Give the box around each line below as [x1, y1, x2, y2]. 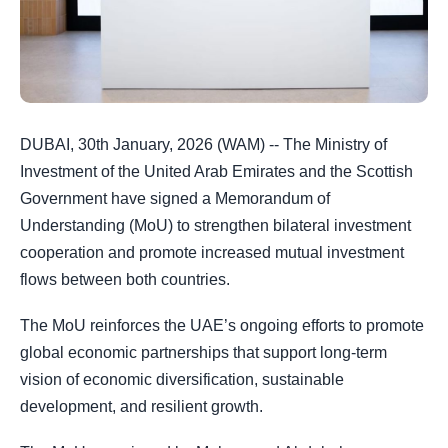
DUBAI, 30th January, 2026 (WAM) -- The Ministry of [20, 136, 387, 153]
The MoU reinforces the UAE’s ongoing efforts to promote [20, 317, 424, 335]
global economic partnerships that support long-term [20, 344, 387, 362]
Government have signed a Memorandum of [20, 190, 330, 207]
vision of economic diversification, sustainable [20, 371, 344, 389]
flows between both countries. [20, 271, 230, 288]
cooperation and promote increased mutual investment [20, 244, 404, 261]
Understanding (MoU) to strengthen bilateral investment [20, 217, 411, 234]
